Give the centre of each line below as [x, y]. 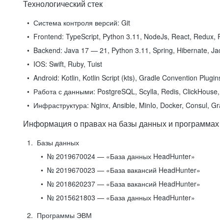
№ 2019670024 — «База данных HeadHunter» [121, 156]
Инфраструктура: [61, 105]
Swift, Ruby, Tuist [75, 64]
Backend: [48, 50]
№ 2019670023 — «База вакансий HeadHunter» [124, 170]
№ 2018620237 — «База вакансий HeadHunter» [124, 184]
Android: [46, 78]
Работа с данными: [64, 91]
